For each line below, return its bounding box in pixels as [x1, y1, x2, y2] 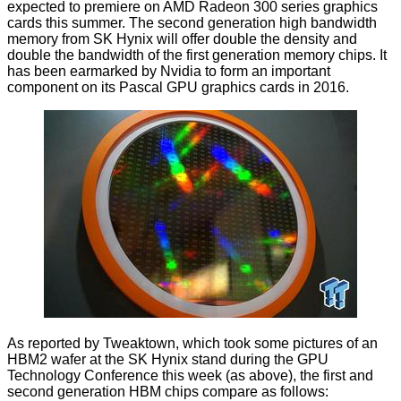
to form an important [201, 64, 330, 80]
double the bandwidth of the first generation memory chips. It [7, 47, 387, 64]
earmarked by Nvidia [70, 64, 201, 80]
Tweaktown [103, 336, 175, 352]
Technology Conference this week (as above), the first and [7, 368, 373, 384]
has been [7, 64, 70, 80]
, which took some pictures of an [175, 336, 378, 352]
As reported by [7, 336, 103, 352]
